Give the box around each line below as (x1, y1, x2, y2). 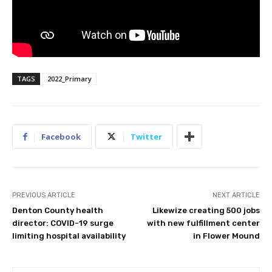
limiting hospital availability (12, 231, 126, 241)
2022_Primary (47, 74, 92, 84)
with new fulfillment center (146, 219, 260, 228)
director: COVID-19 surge (12, 219, 114, 228)
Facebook (41, 131, 81, 143)
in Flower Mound (192, 231, 260, 241)
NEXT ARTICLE (212, 191, 260, 200)
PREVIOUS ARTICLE (12, 191, 75, 200)
